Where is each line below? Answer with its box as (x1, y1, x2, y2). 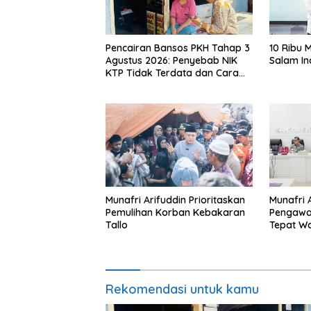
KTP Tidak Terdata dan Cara (106, 67, 239, 80)
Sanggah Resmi (106, 79, 178, 92)
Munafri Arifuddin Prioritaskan (106, 193, 245, 206)
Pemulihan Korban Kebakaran (106, 205, 245, 219)
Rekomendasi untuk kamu (106, 280, 259, 297)
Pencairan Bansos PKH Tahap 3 (106, 42, 250, 55)
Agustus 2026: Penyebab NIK (106, 54, 237, 67)
